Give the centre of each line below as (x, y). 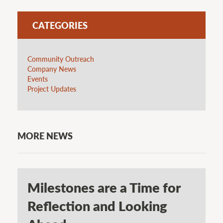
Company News (52, 68)
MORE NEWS (45, 136)
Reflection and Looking (97, 206)
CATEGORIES (60, 25)
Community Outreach (61, 58)
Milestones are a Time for (104, 187)
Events (38, 78)
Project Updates (52, 88)
